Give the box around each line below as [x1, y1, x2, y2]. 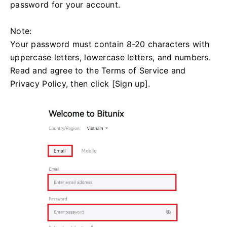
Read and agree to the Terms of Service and [10, 65, 186, 76]
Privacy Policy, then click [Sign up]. [10, 79, 150, 89]
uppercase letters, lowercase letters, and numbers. [10, 52, 211, 63]
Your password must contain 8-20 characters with [10, 39, 210, 50]
